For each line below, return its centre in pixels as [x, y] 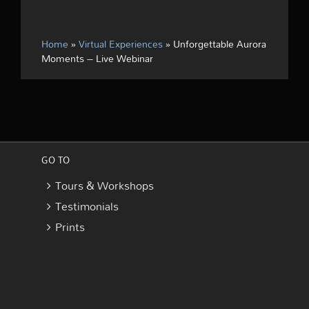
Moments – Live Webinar [97, 59]
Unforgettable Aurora [220, 44]
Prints [70, 227]
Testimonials [87, 207]
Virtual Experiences [121, 44]
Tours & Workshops [104, 186]
